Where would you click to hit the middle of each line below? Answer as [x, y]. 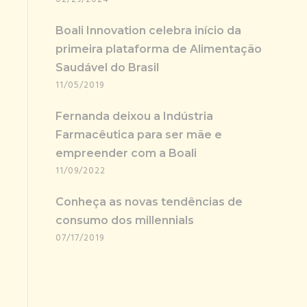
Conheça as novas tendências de [149, 201]
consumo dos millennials [125, 220]
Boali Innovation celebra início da [148, 30]
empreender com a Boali [126, 153]
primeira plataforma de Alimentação [159, 49]
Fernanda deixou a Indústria [134, 116]
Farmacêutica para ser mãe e [139, 134]
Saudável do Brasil [107, 67]
